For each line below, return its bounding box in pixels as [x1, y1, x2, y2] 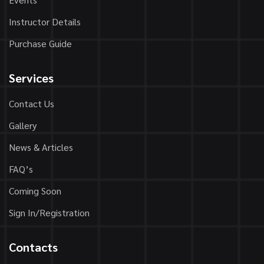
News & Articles [9, 141, 73, 153]
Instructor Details [9, 15, 81, 28]
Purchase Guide [9, 37, 72, 49]
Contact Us [9, 97, 54, 110]
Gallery [9, 119, 37, 131]
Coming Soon [9, 184, 61, 197]
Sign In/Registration [9, 206, 90, 219]
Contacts [9, 239, 58, 255]
